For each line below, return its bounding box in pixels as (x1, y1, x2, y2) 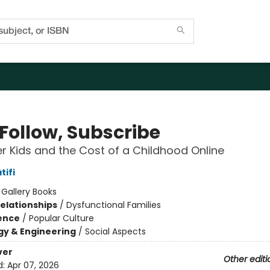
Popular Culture (28, 212, 94, 224)
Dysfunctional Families (66, 199, 161, 211)
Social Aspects (84, 225, 146, 237)
